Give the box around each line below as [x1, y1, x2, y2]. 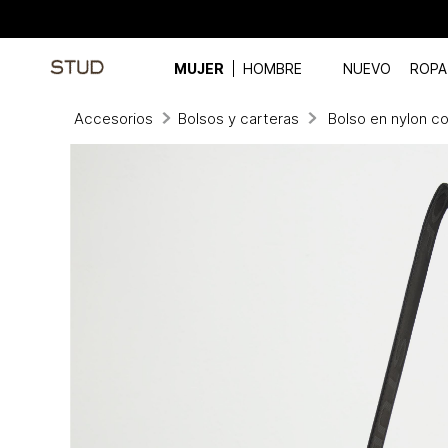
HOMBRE [242, 60, 302, 77]
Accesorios [73, 108, 153, 128]
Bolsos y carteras [177, 108, 299, 128]
